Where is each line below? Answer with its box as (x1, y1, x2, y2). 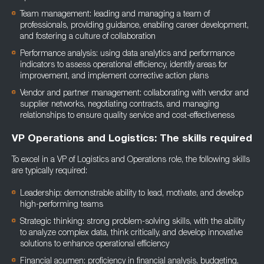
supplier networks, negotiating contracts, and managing (20, 101, 219, 109)
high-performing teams (20, 201, 103, 209)
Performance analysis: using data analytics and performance (20, 50, 235, 58)
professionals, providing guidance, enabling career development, (20, 22, 249, 30)
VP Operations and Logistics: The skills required (12, 134, 252, 144)
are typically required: (12, 167, 87, 176)
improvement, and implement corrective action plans (20, 72, 209, 81)
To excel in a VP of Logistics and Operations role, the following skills (12, 156, 250, 164)
